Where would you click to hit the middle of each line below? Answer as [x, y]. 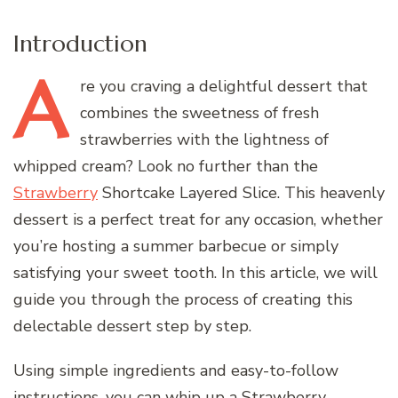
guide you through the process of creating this [183, 299]
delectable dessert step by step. [132, 326]
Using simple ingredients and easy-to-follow [176, 370]
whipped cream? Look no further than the [166, 166]
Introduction [80, 43]
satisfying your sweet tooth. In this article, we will [195, 272]
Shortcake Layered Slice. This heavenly [241, 192]
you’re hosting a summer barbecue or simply [176, 246]
